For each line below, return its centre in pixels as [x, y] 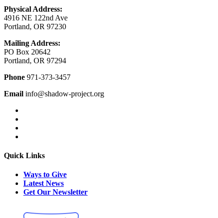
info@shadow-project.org [64, 93]
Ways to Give [45, 175]
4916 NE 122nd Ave [36, 18]
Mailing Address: [32, 43]
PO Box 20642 [27, 52]
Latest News [44, 183]
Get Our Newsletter [55, 192]
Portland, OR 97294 [35, 60]
